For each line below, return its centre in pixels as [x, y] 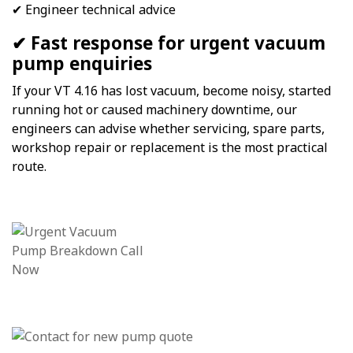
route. [29, 167]
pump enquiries [82, 64]
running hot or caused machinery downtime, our [154, 110]
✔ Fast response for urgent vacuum [169, 43]
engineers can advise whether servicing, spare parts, [168, 129]
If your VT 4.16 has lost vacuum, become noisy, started [171, 91]
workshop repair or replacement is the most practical [170, 148]
